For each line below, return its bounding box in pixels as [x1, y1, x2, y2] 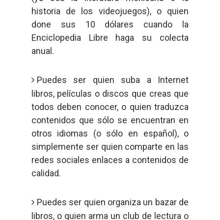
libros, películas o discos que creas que [31, 88, 189, 99]
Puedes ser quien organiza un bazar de [36, 197, 189, 207]
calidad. [31, 168, 61, 178]
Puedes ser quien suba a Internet [36, 75, 189, 85]
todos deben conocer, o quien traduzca [31, 102, 189, 112]
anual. [31, 46, 54, 56]
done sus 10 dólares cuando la [31, 19, 189, 29]
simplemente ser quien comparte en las [31, 141, 189, 152]
